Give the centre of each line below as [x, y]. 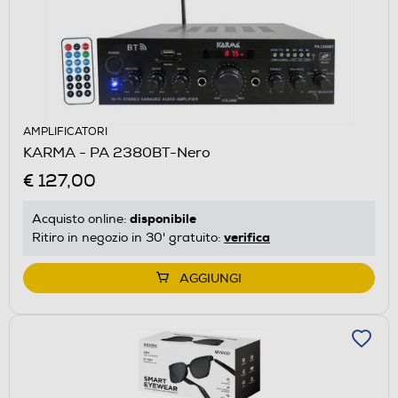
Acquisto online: [81, 219]
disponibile [163, 218]
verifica [247, 237]
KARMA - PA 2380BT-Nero [117, 152]
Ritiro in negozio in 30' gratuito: [128, 237]
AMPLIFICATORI [65, 131]
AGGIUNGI [211, 278]
